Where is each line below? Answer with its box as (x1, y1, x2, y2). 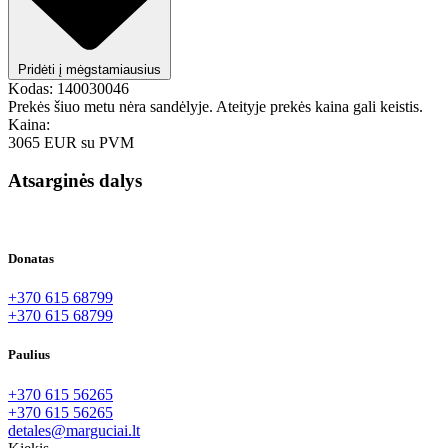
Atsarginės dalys (8, 170, 142, 192)
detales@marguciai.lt (8, 421, 140, 439)
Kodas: (8, 79, 53, 97)
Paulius (8, 347, 50, 363)
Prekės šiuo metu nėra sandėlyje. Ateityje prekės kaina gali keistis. (8, 97, 423, 115)
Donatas (8, 251, 54, 267)
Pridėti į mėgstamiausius (18, 61, 161, 77)
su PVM (81, 133, 134, 151)
